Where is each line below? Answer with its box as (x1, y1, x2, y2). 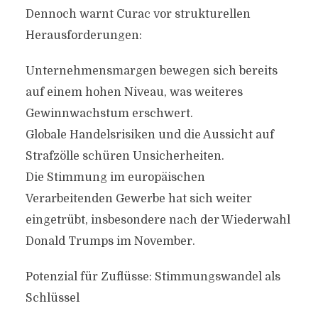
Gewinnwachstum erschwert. (25, 107, 193, 120)
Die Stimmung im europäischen (25, 171, 205, 184)
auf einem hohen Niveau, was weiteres (25, 86, 243, 99)
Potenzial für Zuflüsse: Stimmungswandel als (25, 270, 280, 283)
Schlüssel (25, 292, 79, 305)
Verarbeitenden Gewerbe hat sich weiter (25, 192, 252, 205)
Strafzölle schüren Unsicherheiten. (25, 150, 224, 163)
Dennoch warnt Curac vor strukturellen (25, 8, 251, 21)
